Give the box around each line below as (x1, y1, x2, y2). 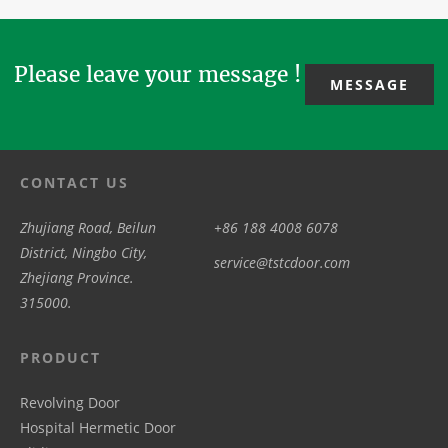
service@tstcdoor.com (213, 253, 350, 273)
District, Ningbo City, (20, 243, 147, 263)
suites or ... (24, 25, 99, 45)
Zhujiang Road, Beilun (20, 218, 156, 238)
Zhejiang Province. (20, 268, 134, 288)
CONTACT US (20, 173, 129, 193)
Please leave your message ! (14, 61, 301, 89)
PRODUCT (20, 348, 101, 368)
